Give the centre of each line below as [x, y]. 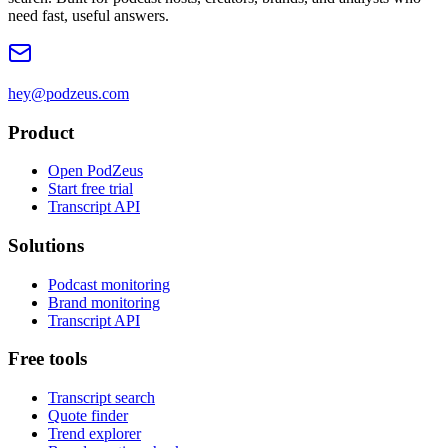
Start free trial [90, 189]
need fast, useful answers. [88, 15]
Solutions [46, 246]
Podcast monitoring [109, 284]
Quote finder [88, 416]
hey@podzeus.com [68, 93]
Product [41, 132]
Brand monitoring [104, 302]
